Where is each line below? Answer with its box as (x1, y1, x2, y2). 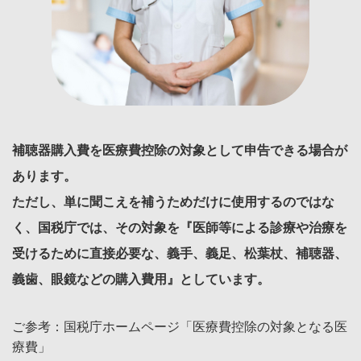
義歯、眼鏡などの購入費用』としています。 (12, 272, 270, 287)
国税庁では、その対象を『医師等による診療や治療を (38, 221, 347, 235)
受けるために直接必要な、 (12, 247, 167, 261)
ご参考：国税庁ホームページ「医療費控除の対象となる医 (12, 320, 347, 334)
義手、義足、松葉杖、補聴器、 (167, 247, 347, 261)
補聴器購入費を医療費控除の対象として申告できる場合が (12, 143, 347, 158)
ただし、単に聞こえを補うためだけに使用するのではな (12, 195, 334, 210)
